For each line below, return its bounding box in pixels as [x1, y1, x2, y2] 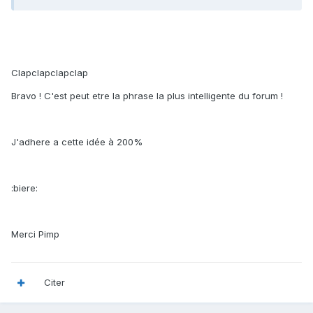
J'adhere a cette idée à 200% [11, 136, 143, 148]
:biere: [11, 182, 38, 194]
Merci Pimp [11, 228, 59, 240]
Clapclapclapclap [11, 67, 88, 79]
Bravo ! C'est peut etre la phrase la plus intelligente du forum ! [11, 90, 283, 102]
